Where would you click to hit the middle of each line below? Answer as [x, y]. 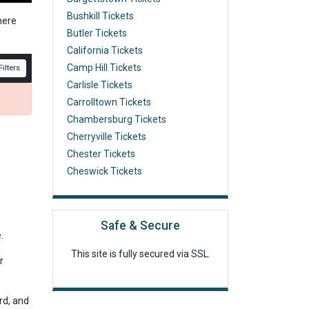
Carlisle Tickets [100, 85]
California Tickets [105, 50]
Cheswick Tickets [104, 171]
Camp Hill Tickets [104, 68]
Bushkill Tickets [100, 16]
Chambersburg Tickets [117, 119]
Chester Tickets [101, 154]
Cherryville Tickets [107, 137]
